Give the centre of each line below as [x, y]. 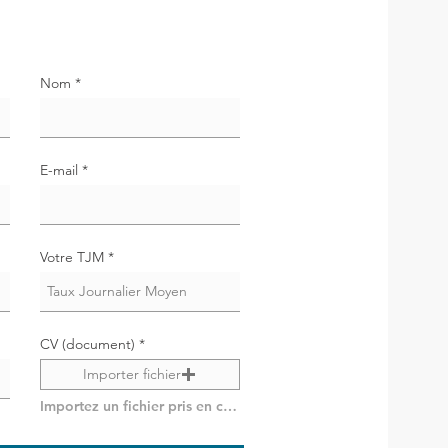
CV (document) [87, 344]
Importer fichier [132, 374]
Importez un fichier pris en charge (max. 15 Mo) [229, 406]
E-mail [58, 170]
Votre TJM [71, 257]
